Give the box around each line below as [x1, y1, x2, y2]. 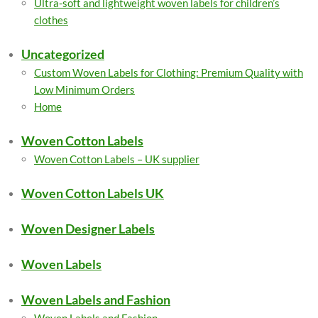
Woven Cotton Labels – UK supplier [34, 153, 199, 165]
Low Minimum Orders [34, 83, 135, 96]
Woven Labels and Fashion [21, 292, 170, 307]
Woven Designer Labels [21, 221, 155, 236]
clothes [34, 13, 68, 26]
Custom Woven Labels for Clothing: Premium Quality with [34, 66, 303, 79]
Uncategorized [21, 46, 104, 62]
